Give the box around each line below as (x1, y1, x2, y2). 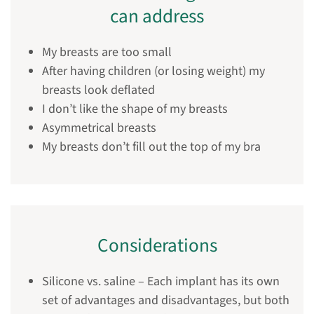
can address (110, 2, 204, 30)
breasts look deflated (42, 81, 155, 99)
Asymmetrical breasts (42, 118, 156, 137)
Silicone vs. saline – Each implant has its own (42, 272, 280, 290)
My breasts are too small (42, 43, 172, 61)
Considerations (97, 231, 217, 259)
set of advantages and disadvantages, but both (42, 291, 289, 309)
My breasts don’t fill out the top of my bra (42, 137, 261, 156)
